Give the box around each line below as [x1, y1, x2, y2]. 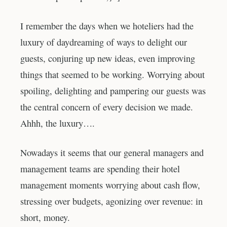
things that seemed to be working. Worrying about [20, 68, 205, 81]
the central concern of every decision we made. [20, 101, 193, 113]
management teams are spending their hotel [20, 162, 180, 175]
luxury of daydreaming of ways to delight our [20, 36, 187, 49]
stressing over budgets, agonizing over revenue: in [20, 195, 203, 207]
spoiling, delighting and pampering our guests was [20, 85, 206, 97]
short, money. [20, 211, 70, 223]
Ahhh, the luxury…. [20, 117, 95, 130]
